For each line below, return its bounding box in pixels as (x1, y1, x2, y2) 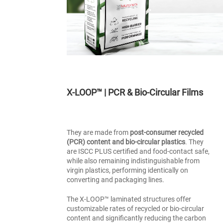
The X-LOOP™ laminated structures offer (67, 195, 192, 203)
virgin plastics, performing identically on (67, 166, 189, 174)
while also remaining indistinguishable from (67, 157, 200, 165)
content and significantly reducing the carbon (67, 214, 207, 222)
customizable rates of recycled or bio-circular (67, 205, 205, 213)
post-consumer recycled (130, 128, 204, 136)
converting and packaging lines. (67, 176, 165, 184)
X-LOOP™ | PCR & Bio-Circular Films (67, 87, 204, 98)
